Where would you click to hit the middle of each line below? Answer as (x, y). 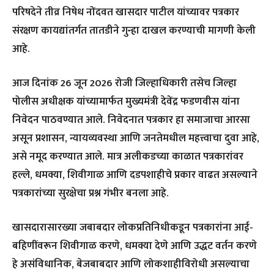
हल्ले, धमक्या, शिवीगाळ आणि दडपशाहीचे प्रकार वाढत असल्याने (135, 175)
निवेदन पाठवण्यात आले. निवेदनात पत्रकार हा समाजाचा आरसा (131, 120)
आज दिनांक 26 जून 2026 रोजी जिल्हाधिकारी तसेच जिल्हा (124, 83)
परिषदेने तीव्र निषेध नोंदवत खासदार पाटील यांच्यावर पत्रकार (126, 13)
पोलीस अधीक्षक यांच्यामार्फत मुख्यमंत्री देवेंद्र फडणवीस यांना (126, 102)
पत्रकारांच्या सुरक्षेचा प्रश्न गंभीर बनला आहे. (91, 194)
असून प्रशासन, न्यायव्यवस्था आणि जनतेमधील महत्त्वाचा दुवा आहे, (136, 139)
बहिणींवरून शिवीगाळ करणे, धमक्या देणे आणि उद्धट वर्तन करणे (135, 246)
